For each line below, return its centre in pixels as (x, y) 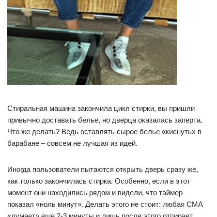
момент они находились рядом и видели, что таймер (95, 193)
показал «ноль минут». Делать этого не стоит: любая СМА (105, 204)
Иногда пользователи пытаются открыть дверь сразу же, (103, 169)
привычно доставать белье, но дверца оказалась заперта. (105, 120)
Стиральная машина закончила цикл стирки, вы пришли (101, 108)
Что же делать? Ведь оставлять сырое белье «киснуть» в (104, 132)
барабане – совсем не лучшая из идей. (72, 143)
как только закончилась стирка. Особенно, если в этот (99, 181)
